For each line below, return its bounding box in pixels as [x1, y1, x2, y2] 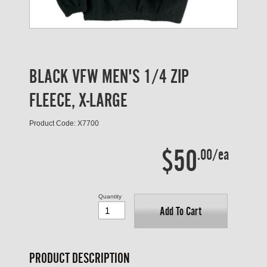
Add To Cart [160, 204, 202, 218]
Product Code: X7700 [29, 119, 99, 128]
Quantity [98, 193, 122, 200]
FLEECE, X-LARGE [29, 89, 128, 111]
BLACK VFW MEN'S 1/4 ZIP [29, 66, 189, 87]
